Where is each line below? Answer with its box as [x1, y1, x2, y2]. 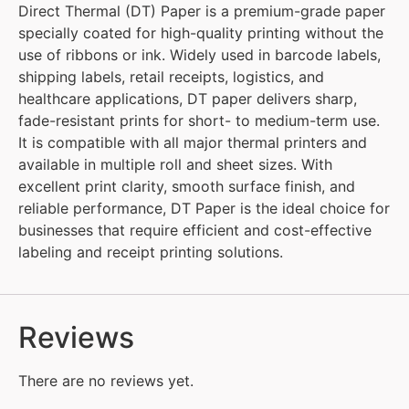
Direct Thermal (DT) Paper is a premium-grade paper [18, 2, 385, 21]
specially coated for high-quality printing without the [18, 24, 383, 43]
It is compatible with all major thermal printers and [18, 133, 367, 152]
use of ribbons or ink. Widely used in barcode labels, [18, 46, 381, 65]
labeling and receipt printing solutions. [18, 243, 283, 262]
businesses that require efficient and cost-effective [18, 221, 372, 240]
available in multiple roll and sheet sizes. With [18, 155, 332, 174]
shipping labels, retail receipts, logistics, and [18, 68, 324, 87]
